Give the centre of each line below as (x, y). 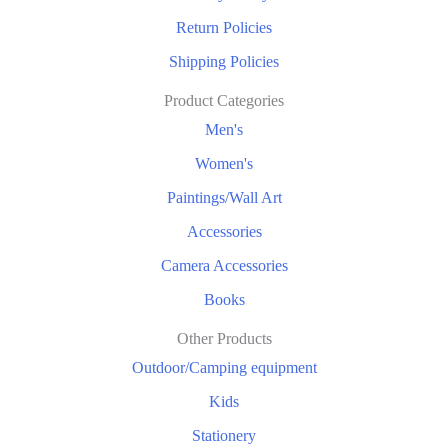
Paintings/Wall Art (224, 198)
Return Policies (224, 28)
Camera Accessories (224, 266)
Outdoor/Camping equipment (224, 368)
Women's (224, 164)
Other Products (224, 339)
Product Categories (224, 101)
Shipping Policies (224, 62)
